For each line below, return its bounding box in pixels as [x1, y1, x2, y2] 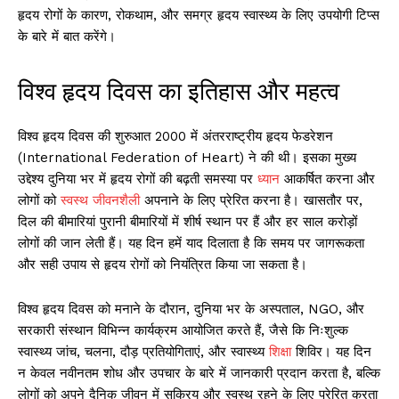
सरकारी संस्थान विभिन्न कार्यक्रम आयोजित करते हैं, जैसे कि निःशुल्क [18, 322, 348, 339]
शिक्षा [269, 344, 291, 361]
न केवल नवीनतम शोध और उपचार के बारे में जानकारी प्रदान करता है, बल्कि [18, 365, 380, 382]
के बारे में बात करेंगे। [18, 28, 116, 45]
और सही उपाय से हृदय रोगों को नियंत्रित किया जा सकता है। [18, 256, 307, 273]
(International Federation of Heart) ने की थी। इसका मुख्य [18, 150, 356, 167]
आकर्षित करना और [280, 171, 375, 188]
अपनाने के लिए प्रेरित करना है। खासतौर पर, [140, 192, 362, 209]
